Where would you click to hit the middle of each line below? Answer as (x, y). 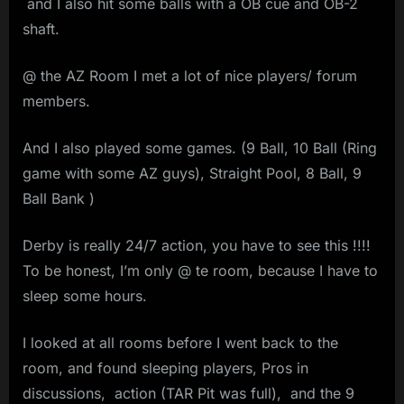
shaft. (41, 28)
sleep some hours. (85, 295)
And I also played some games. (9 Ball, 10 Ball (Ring (200, 147)
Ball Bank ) (59, 198)
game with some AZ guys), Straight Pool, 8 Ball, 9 (192, 173)
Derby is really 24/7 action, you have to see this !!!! (197, 245)
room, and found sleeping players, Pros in (165, 367)
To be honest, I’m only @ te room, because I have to (200, 270)
